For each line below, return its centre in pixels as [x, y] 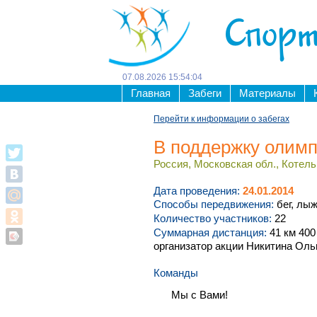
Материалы [267, 93]
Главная [151, 93]
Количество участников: [213, 219]
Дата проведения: [197, 191]
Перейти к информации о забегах [221, 119]
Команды [176, 273]
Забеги [205, 93]
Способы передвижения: [214, 205]
